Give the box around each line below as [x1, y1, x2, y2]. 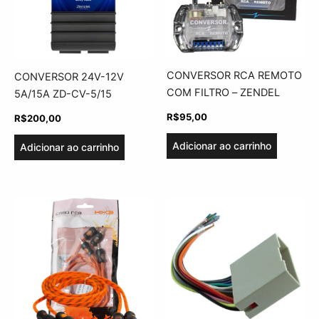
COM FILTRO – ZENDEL [167, 85, 280, 99]
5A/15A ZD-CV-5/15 [14, 88, 112, 101]
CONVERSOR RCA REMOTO [167, 68, 302, 82]
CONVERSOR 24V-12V [14, 70, 124, 84]
